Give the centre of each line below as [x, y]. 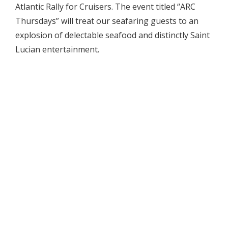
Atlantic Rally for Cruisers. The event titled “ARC [105, 7]
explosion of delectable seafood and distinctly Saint [112, 35]
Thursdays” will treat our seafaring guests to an [107, 21]
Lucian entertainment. [57, 49]
